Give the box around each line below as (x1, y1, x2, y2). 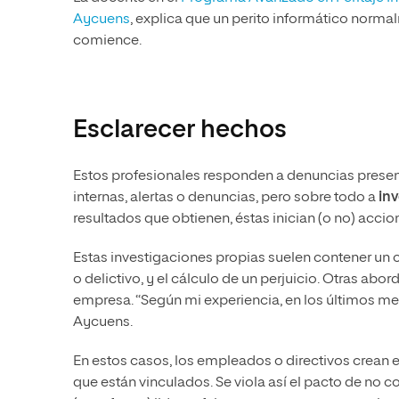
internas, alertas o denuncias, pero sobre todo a (73, 190, 379, 205)
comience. (73, 33, 142, 48)
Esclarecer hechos (73, 117, 287, 142)
